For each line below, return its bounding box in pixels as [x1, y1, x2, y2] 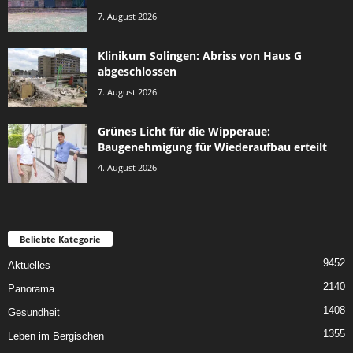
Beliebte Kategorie [20, 232, 101, 245]
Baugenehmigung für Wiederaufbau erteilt [98, 139, 327, 154]
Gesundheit [8, 306, 60, 318]
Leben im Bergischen [8, 329, 104, 342]
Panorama [8, 282, 54, 295]
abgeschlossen [98, 63, 176, 79]
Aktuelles [8, 258, 50, 271]
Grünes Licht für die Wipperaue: [98, 123, 270, 139]
